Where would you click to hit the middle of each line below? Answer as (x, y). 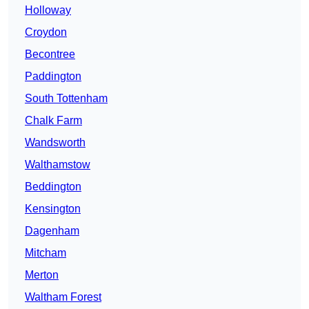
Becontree (50, 54)
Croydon (46, 32)
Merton (42, 275)
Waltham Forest (63, 297)
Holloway (48, 10)
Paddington (53, 77)
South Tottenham (66, 99)
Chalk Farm (53, 121)
